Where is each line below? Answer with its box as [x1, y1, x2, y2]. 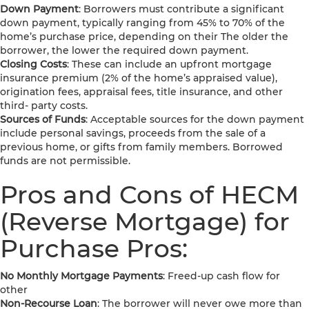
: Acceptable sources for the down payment [86, 113, 304, 126]
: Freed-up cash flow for [163, 270, 280, 283]
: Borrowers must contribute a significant [79, 3, 284, 16]
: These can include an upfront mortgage [67, 58, 272, 71]
